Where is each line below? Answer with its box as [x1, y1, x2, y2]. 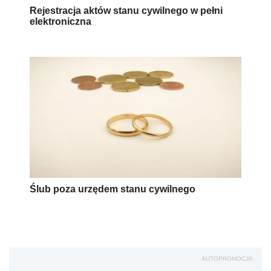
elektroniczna [30, 16, 91, 27]
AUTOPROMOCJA [201, 255, 253, 262]
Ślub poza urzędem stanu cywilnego [30, 183, 195, 194]
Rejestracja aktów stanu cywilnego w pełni [30, 5, 223, 16]
